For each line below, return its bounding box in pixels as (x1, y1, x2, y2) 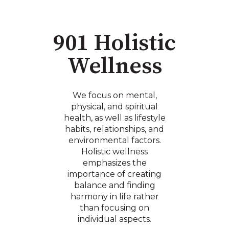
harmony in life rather (70, 191, 159, 201)
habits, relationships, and (65, 124, 164, 134)
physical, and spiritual (71, 101, 158, 111)
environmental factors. (68, 135, 161, 145)
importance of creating (67, 169, 162, 179)
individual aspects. (78, 214, 151, 224)
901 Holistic (53, 29, 176, 58)
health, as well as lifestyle (63, 112, 166, 123)
